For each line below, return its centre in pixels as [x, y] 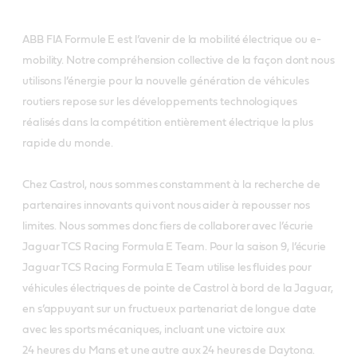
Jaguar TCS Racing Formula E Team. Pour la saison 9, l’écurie [174, 247]
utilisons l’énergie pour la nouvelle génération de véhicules [166, 81]
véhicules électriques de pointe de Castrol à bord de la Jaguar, [178, 288]
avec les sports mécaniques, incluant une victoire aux [154, 330]
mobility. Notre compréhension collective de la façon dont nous [178, 60]
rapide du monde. [69, 143]
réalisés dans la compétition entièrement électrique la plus [168, 122]
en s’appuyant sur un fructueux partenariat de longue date [170, 309]
